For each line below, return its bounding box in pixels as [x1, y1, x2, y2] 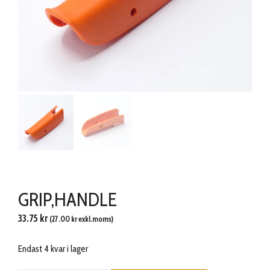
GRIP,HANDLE [18, 188, 117, 211]
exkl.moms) [77, 215, 113, 224]
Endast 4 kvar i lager [18, 242, 88, 254]
